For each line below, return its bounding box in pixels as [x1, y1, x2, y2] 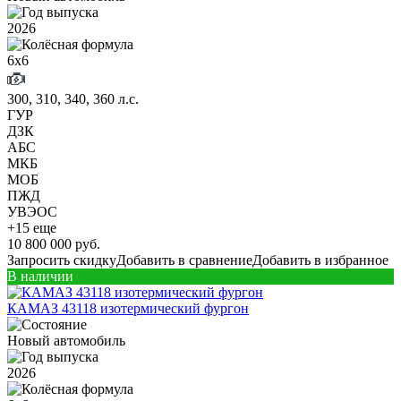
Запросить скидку [7, 252, 116, 268]
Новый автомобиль [7, 332, 125, 348]
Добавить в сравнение [116, 252, 252, 268]
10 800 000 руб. [7, 235, 100, 252]
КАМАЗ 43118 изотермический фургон [7, 300, 249, 316]
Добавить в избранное [252, 252, 388, 268]
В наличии [7, 268, 73, 284]
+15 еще [7, 219, 56, 235]
